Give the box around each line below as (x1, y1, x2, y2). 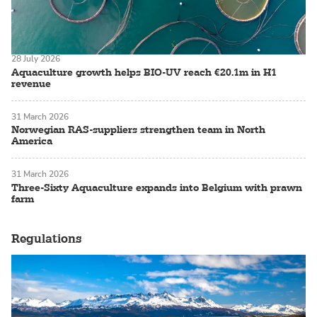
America (11, 134, 52, 148)
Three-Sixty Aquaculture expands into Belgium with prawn (11, 180, 302, 194)
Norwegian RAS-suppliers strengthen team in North (11, 123, 265, 137)
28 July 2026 (11, 53, 60, 65)
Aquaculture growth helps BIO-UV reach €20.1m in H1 (11, 65, 277, 79)
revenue (11, 76, 51, 90)
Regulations (11, 231, 81, 246)
